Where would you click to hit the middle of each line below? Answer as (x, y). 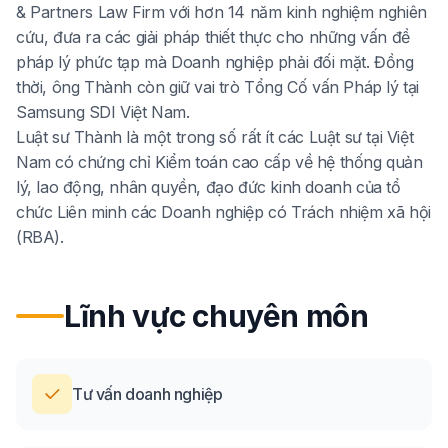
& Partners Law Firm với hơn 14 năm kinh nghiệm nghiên (221, 12)
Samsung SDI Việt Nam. (103, 112)
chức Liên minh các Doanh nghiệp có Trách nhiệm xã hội (223, 212)
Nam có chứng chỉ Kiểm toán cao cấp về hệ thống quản (219, 162)
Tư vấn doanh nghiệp (147, 394)
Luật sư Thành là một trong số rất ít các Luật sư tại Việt (215, 137)
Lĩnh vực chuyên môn (216, 316)
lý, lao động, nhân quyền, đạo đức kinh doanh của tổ (208, 187)
